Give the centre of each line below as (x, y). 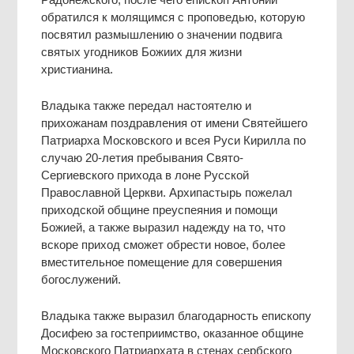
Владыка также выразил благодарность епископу (177, 315)
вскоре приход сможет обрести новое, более (164, 244)
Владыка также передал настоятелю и (147, 105)
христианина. (77, 69)
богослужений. (81, 279)
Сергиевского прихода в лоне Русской (145, 175)
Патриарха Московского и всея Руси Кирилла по (174, 140)
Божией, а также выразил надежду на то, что (164, 227)
